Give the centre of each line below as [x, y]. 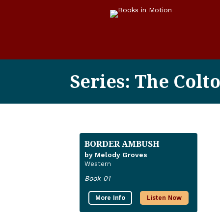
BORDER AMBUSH [122, 144]
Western [98, 164]
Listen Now [164, 198]
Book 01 [97, 179]
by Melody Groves [116, 155]
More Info [110, 198]
